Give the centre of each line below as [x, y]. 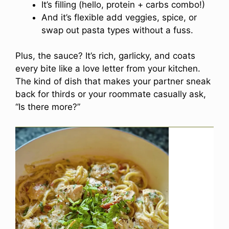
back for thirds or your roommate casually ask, [111, 94]
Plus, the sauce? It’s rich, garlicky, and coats [105, 56]
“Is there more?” [48, 107]
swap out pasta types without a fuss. [117, 30]
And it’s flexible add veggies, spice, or [119, 17]
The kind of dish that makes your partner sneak [113, 82]
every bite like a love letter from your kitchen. [108, 69]
